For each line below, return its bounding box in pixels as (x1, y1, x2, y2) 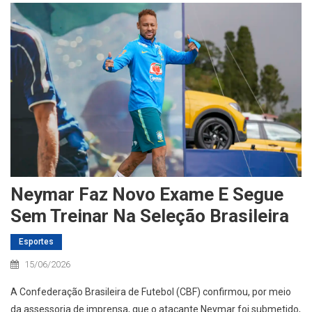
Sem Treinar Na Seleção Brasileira (10, 205, 289, 226)
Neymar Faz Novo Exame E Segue (10, 183, 283, 205)
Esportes (19, 236, 54, 247)
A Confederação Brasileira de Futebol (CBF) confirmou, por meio (10, 286, 291, 297)
